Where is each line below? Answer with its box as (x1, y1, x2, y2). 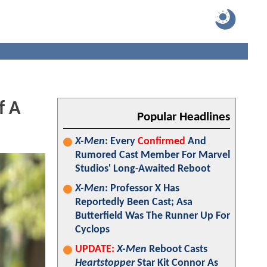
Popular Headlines (137, 111, 230, 123)
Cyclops (75, 224, 110, 235)
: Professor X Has (105, 183, 179, 194)
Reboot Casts (147, 244, 207, 255)
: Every (105, 136, 138, 147)
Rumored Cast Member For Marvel (75, 150, 230, 161)
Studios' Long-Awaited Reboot (75, 163, 210, 175)
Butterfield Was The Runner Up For (75, 210, 230, 222)
